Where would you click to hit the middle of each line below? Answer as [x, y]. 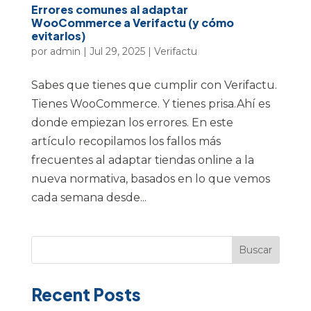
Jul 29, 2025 [117, 51]
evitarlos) [58, 35]
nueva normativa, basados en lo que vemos [150, 178]
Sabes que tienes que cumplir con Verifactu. [154, 85]
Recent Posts [86, 294]
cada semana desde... [89, 197]
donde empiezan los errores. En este [132, 122]
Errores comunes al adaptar [109, 9]
